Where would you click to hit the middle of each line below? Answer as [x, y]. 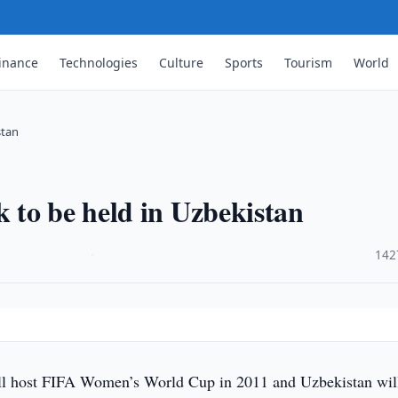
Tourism [309, 62]
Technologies [99, 62]
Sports [244, 62]
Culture [182, 62]
